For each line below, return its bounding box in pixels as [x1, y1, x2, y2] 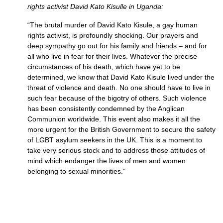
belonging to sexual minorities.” [27, 167, 125, 175]
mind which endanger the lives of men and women [27, 157, 186, 165]
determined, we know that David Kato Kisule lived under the [27, 73, 215, 81]
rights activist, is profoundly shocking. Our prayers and [27, 31, 198, 39]
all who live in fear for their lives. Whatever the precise [27, 52, 197, 60]
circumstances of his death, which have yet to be [27, 63, 180, 71]
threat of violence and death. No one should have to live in [27, 84, 211, 92]
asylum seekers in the [56, 136, 126, 144]
